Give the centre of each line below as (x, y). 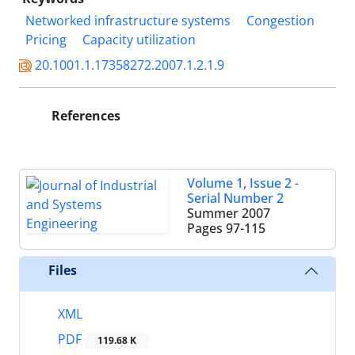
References (84, 115)
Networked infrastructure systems (128, 20)
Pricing (46, 39)
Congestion (281, 20)
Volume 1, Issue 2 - (243, 183)
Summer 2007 (229, 213)
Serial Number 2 (235, 198)
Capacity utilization (139, 39)
